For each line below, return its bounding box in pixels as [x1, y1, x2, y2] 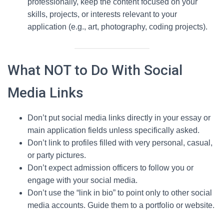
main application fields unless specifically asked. [27, 126, 199, 134]
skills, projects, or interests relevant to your [27, 10, 177, 18]
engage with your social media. [27, 176, 137, 184]
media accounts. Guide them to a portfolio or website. [27, 201, 214, 209]
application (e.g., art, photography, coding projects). [27, 22, 207, 31]
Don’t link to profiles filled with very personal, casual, [27, 138, 212, 147]
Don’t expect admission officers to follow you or [27, 163, 193, 172]
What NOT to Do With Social [7, 62, 182, 78]
